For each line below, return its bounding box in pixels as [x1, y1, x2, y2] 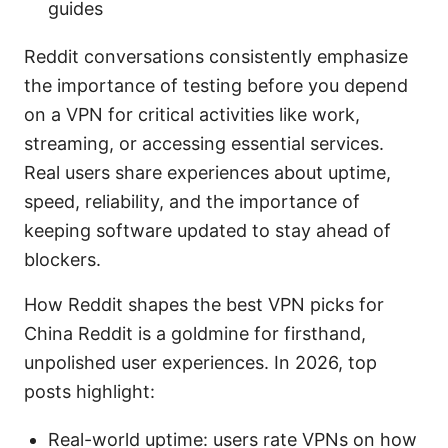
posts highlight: [24, 380, 155, 402]
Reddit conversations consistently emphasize [24, 45, 408, 67]
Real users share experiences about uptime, [24, 161, 391, 183]
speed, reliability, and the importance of [24, 190, 360, 212]
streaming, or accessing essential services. [24, 132, 384, 154]
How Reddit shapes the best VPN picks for [24, 293, 384, 315]
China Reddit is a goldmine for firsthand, [24, 322, 366, 344]
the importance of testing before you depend [24, 74, 408, 96]
